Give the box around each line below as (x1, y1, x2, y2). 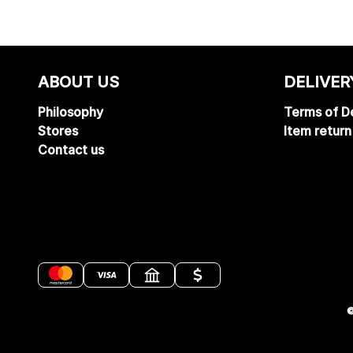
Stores (38, 123, 78, 139)
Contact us (38, 142, 104, 158)
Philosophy (38, 104, 103, 120)
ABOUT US (38, 72, 119, 91)
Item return (284, 123, 351, 139)
